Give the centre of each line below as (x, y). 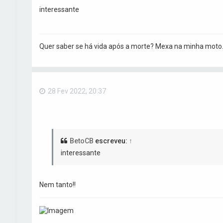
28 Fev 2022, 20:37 (77, 91)
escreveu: (111, 141)
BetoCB (81, 141)
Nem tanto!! (57, 185)
